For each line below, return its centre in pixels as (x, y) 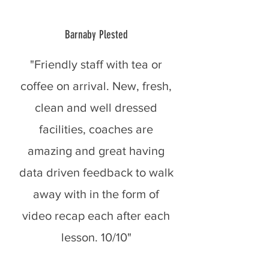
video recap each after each (96, 216)
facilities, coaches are (96, 129)
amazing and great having (96, 151)
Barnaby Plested (96, 35)
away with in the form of (96, 194)
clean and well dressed (96, 107)
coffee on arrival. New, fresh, (96, 86)
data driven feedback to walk (96, 172)
